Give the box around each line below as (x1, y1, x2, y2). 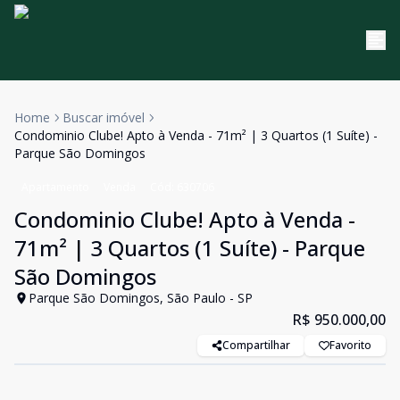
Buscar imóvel (62, 109, 145, 126)
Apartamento (21, 179, 89, 195)
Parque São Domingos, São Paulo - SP (29, 289, 253, 306)
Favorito (329, 337, 371, 353)
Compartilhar (222, 337, 290, 353)
